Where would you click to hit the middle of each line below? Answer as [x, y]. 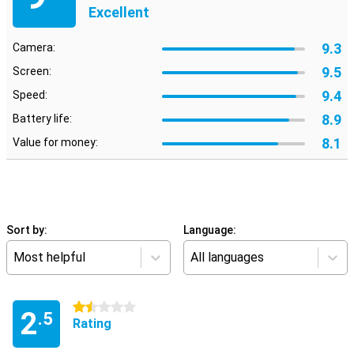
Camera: [34, 47]
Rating [92, 324]
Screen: [32, 71]
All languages [227, 257]
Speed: [30, 95]
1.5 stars [95, 307]
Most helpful [49, 257]
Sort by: [27, 230]
